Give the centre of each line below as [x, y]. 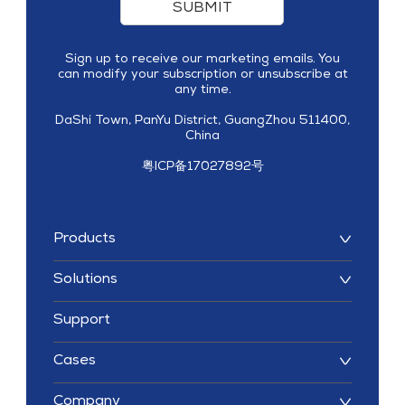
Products [85, 240]
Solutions [85, 281]
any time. [202, 90]
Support [82, 321]
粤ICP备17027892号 [202, 167]
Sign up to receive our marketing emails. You [202, 59]
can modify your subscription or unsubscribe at [202, 75]
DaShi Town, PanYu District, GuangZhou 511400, [202, 121]
